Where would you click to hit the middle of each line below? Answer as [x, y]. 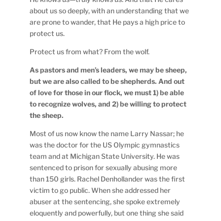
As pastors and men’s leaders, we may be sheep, [109, 70]
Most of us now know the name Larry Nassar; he [107, 133]
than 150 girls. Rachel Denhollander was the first [108, 179]
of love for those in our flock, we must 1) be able [107, 92]
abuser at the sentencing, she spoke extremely [105, 201]
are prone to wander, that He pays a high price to [108, 22]
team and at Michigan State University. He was [105, 156]
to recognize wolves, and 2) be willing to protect [108, 104]
